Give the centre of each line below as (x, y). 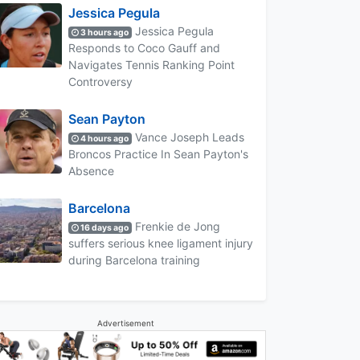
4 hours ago (104, 138)
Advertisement (125, 323)
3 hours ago (104, 32)
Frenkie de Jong (176, 226)
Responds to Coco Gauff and (144, 47)
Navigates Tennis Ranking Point (151, 64)
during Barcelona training (134, 260)
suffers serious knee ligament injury (161, 243)
